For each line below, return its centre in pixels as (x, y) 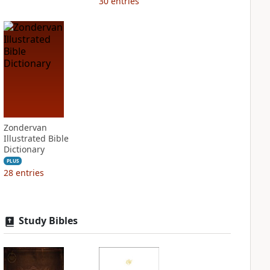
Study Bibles (48, 221)
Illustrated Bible (36, 138)
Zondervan (25, 127)
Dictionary (24, 149)
